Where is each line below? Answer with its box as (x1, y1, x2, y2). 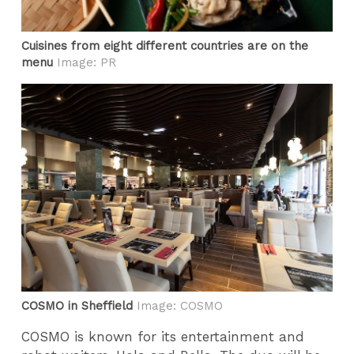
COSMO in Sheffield (21, 298, 134, 313)
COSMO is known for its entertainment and (21, 329, 305, 345)
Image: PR (53, 55, 117, 70)
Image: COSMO (133, 298, 224, 313)
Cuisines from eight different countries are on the (21, 38, 309, 53)
